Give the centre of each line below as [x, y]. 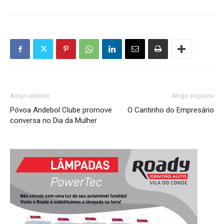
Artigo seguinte [193, 96]
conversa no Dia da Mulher [53, 121]
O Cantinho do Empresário [171, 110]
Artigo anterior [30, 96]
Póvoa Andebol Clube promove [61, 110]
